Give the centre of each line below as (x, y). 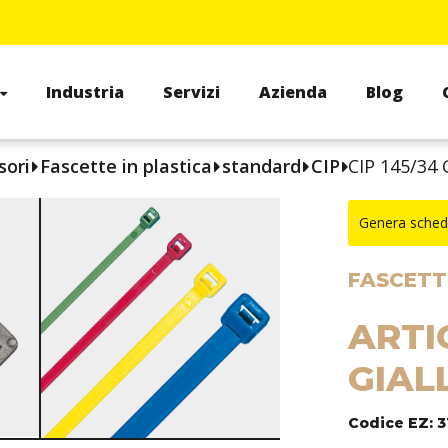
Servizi (191, 92)
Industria (84, 92)
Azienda (292, 92)
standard (261, 166)
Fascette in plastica (126, 166)
